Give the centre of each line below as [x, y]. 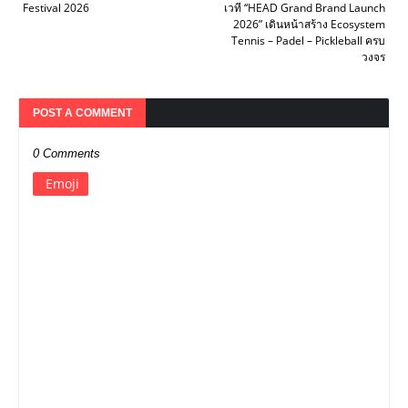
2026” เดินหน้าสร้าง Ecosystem [309, 25]
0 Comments [66, 154]
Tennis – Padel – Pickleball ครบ [308, 41]
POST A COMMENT [82, 113]
